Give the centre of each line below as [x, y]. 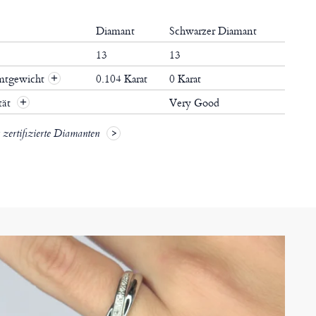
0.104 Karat [121, 79]
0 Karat [185, 79]
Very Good [194, 103]
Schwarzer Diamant [213, 31]
